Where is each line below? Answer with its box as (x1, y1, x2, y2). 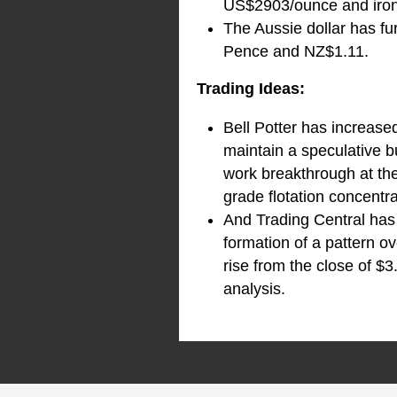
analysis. (223, 280, 285, 299)
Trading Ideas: (197, 80, 305, 98)
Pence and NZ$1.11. (223, 43, 369, 61)
